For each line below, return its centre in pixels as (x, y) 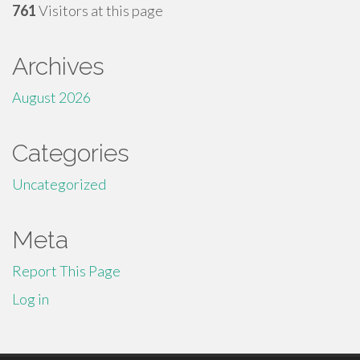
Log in (31, 299)
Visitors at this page (100, 10)
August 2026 (51, 97)
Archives (58, 66)
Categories (71, 153)
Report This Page (66, 271)
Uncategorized (59, 184)
